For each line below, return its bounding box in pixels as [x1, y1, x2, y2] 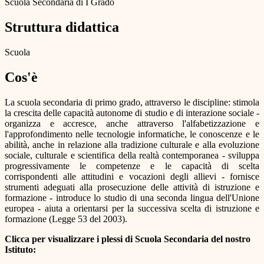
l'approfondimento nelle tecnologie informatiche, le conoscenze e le [5, 128, 259, 139]
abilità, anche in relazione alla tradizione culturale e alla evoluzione [5, 139, 259, 150]
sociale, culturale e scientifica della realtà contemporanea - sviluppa [5, 150, 259, 160]
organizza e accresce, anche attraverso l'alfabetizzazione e [5, 118, 259, 128]
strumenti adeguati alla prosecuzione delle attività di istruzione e [5, 181, 259, 192]
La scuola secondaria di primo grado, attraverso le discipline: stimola [5, 97, 259, 107]
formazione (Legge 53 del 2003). [5, 213, 127, 224]
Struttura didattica [5, 19, 119, 35]
